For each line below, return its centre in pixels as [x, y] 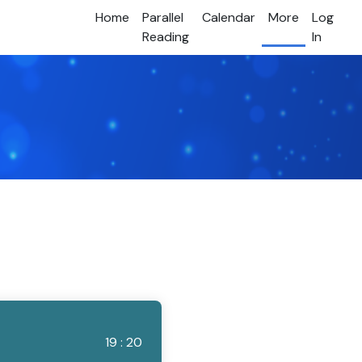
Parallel [162, 18]
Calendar [228, 18]
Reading [165, 37]
